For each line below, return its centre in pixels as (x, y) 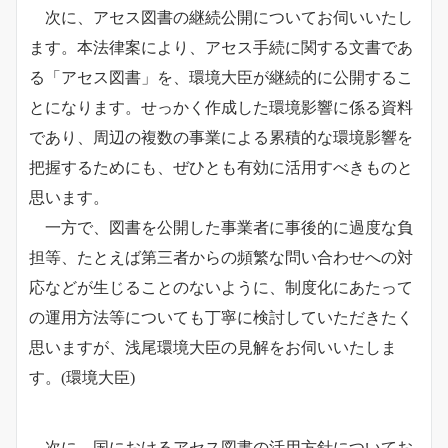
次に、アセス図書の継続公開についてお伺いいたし (221, 18)
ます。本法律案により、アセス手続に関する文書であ (221, 48)
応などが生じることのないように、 (157, 288)
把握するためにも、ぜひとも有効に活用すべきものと (221, 168)
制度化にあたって (349, 288)
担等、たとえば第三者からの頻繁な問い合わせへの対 (221, 258)
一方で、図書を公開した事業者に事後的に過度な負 (221, 228)
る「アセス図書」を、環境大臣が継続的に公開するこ (221, 78)
